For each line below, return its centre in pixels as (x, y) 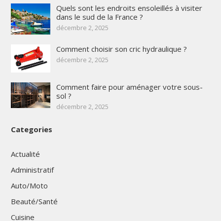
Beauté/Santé (34, 202)
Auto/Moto (29, 186)
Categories (31, 129)
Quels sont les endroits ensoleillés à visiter (129, 8)
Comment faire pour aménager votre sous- (129, 87)
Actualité (25, 154)
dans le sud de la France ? (99, 17)
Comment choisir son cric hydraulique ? (121, 49)
